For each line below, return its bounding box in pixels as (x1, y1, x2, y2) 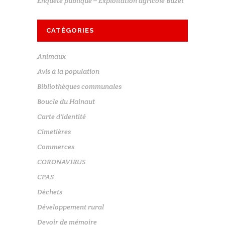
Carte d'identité (37, 112, 86, 122)
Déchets (37, 187, 62, 197)
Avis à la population (37, 67, 99, 76)
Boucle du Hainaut (37, 97, 95, 106)
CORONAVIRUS (37, 157, 85, 167)
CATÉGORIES (46, 27, 94, 35)
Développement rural (37, 202, 104, 212)
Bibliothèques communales (37, 82, 122, 91)
